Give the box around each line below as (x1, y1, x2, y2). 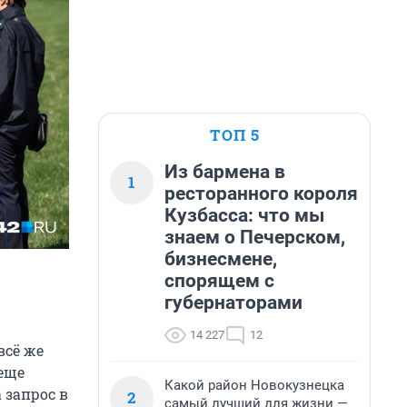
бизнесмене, (164, 248, 277, 270)
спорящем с (164, 270, 274, 292)
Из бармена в (164, 161, 285, 183)
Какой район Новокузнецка (164, 377, 344, 393)
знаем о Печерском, (164, 226, 345, 248)
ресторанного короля (164, 183, 358, 204)
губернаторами (164, 292, 303, 313)
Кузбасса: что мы (164, 204, 324, 226)
